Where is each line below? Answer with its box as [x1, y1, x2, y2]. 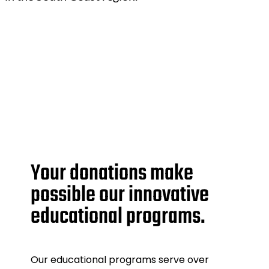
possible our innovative [31, 178, 210, 213]
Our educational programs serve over [31, 252, 210, 267]
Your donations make [31, 156, 194, 191]
